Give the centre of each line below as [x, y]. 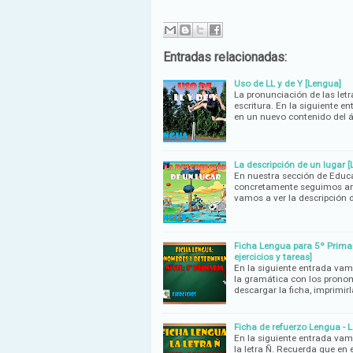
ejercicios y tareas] [273, 256]
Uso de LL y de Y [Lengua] [288, 83]
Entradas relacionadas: [225, 57]
